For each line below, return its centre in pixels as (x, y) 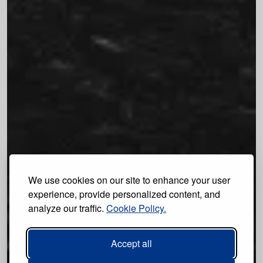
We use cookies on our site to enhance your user (129, 180)
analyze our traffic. (67, 208)
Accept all (131, 243)
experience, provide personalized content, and (124, 194)
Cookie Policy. (136, 208)
